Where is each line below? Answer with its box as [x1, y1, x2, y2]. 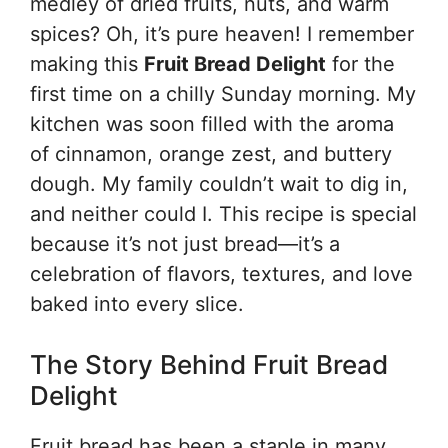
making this [30, 52, 144, 76]
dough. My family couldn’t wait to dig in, [30, 172, 408, 196]
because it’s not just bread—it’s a [30, 232, 340, 256]
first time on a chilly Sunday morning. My [30, 82, 416, 106]
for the [326, 52, 395, 76]
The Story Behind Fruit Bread [30, 349, 388, 380]
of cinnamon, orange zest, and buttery [30, 142, 392, 166]
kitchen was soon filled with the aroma [30, 112, 394, 136]
